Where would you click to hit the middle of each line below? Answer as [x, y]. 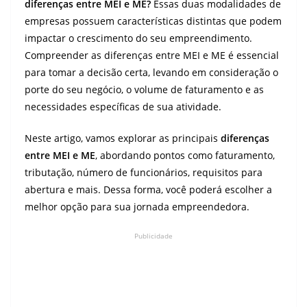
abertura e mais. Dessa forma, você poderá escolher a [148, 189]
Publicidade [153, 236]
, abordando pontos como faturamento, [185, 155]
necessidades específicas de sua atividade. [123, 107]
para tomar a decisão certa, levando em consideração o [151, 72]
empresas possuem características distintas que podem [153, 21]
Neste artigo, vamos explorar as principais [123, 138]
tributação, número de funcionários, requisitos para [144, 172]
